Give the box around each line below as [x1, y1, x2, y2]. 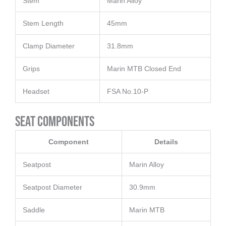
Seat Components [15, 114, 94, 131]
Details [154, 138, 178, 146]
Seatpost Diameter [23, 183, 82, 192]
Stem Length [23, 19, 64, 28]
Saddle [23, 206, 45, 214]
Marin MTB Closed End [107, 65, 181, 73]
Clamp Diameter [23, 42, 75, 50]
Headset [23, 87, 49, 96]
